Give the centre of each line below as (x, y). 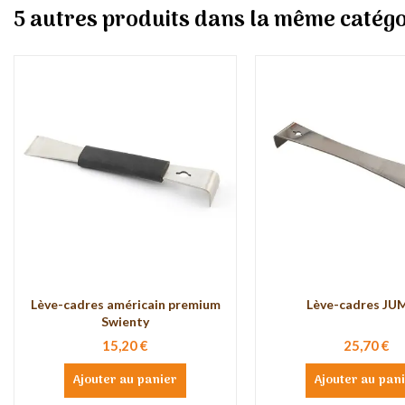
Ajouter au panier (125, 380)
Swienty (125, 321)
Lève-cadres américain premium (125, 304)
